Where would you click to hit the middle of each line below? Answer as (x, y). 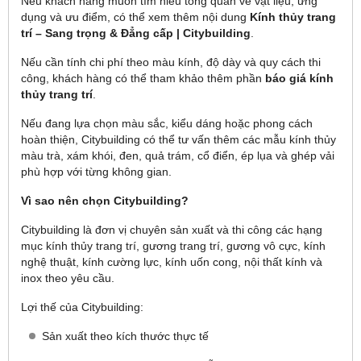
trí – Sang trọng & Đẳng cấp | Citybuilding (136, 33)
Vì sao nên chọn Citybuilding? (105, 201)
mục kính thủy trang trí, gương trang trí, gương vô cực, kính (173, 246)
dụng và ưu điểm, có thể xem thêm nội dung (135, 17)
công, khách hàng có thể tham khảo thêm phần (143, 78)
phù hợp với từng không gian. (96, 172)
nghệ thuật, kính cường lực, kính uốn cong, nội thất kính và (172, 262)
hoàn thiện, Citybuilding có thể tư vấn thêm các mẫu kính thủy (178, 139)
